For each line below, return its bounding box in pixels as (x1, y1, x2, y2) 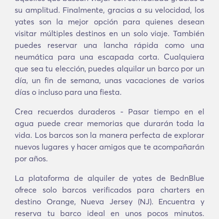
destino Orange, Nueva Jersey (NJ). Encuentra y (15, 197, 204, 206)
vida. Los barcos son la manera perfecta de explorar (15, 130, 204, 140)
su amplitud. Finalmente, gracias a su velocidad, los (15, 5, 204, 15)
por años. (15, 153, 48, 163)
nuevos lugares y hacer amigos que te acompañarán (15, 142, 204, 152)
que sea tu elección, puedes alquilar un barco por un (15, 64, 204, 73)
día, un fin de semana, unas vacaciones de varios (15, 75, 204, 85)
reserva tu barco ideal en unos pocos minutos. (15, 208, 204, 218)
